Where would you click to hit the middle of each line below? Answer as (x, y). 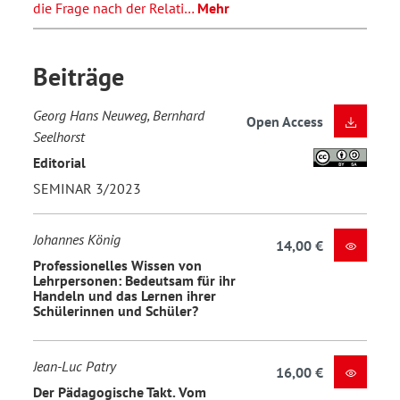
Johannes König (77, 240)
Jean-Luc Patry (75, 367)
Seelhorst (59, 137)
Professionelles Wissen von (117, 265)
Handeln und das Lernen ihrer (125, 295)
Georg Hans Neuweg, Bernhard (119, 116)
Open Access (285, 122)
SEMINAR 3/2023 (87, 189)
